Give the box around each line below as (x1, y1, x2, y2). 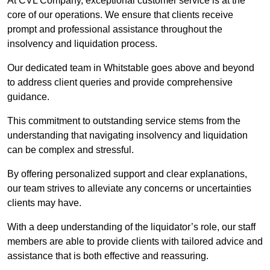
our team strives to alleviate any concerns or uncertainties (7, 183, 251, 194)
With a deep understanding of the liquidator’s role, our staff (7, 222, 256, 233)
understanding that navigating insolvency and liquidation (7, 130, 248, 141)
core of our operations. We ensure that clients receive (7, 10, 233, 20)
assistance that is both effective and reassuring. (7, 251, 209, 262)
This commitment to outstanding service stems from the (7, 116, 240, 127)
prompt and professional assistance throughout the (7, 24, 222, 35)
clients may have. (7, 198, 84, 209)
